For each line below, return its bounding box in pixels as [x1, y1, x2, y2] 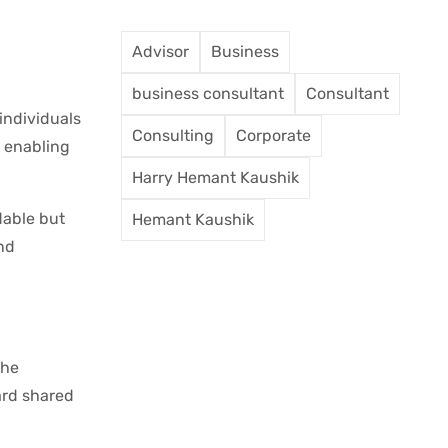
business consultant [132, 84, 284, 103]
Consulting [132, 126, 214, 145]
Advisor [132, 42, 189, 61]
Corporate [236, 126, 311, 145]
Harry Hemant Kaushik [132, 168, 299, 187]
